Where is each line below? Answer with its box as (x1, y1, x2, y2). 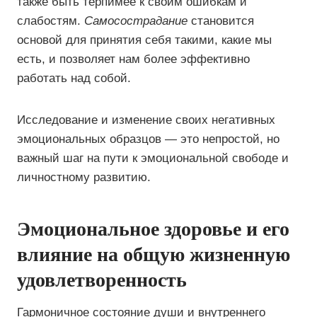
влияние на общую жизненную (17, 243, 290, 265)
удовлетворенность (17, 269, 187, 291)
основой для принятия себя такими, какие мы (17, 33, 272, 47)
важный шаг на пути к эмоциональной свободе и (17, 151, 289, 165)
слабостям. (17, 14, 84, 28)
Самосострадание (84, 14, 188, 28)
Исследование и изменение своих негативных (17, 113, 275, 127)
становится (188, 14, 254, 28)
